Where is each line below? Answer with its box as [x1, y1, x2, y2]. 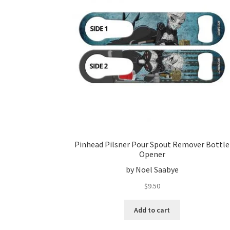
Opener [139, 148, 165, 159]
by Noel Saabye [125, 164, 179, 175]
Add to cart [134, 205, 170, 215]
